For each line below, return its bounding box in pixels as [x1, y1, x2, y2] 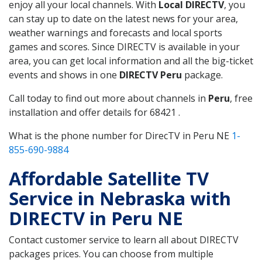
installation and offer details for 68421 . [9, 105, 180, 119]
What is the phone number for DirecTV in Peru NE [9, 129, 232, 142]
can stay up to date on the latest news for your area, [9, 12, 238, 25]
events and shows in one [9, 68, 119, 81]
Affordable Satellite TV [9, 166, 209, 191]
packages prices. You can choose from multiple [9, 247, 213, 260]
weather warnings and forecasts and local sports [9, 26, 222, 39]
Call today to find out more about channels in [9, 91, 208, 105]
